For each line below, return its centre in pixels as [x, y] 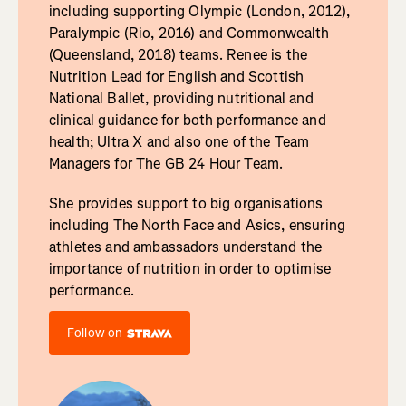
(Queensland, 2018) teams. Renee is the [178, 55]
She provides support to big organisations [186, 204]
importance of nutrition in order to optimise [190, 269]
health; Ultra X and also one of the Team [179, 142]
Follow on [95, 333]
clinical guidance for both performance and [187, 121]
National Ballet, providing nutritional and [181, 99]
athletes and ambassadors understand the [185, 247]
